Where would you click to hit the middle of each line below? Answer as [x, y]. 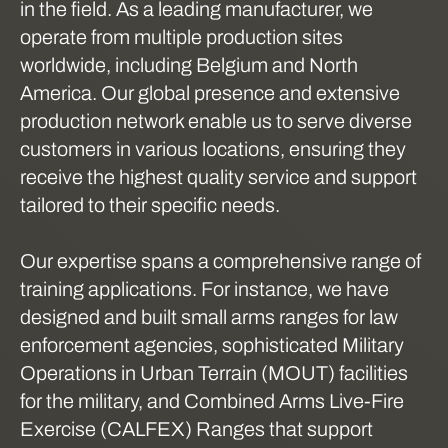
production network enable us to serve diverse [216, 121]
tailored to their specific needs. [150, 205]
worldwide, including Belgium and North [189, 65]
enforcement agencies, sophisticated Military [212, 345]
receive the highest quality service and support [218, 177]
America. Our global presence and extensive [210, 93]
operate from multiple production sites [181, 37]
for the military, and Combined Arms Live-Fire [212, 401]
